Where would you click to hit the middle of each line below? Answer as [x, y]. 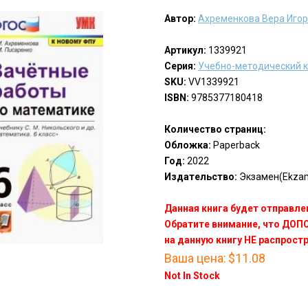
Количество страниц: [215, 130]
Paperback [235, 145]
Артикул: [185, 51]
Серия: [180, 66]
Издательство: [200, 177]
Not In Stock [192, 276]
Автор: [180, 19]
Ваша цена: [195, 258]
